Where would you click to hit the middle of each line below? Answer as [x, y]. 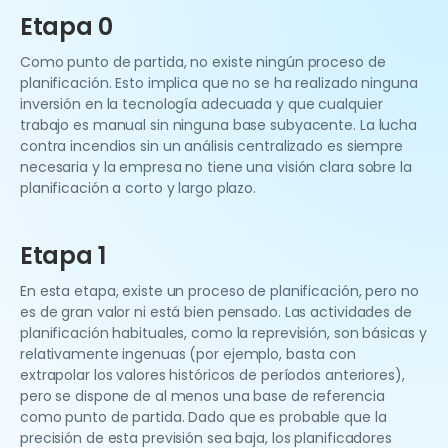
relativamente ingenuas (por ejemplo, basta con [188, 354]
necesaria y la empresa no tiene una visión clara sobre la [216, 167]
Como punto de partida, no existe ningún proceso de [203, 62]
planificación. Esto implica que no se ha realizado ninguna [219, 83]
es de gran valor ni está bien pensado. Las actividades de [216, 312]
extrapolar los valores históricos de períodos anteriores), [212, 375]
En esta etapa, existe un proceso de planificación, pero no [219, 291]
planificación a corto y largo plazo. [138, 188]
